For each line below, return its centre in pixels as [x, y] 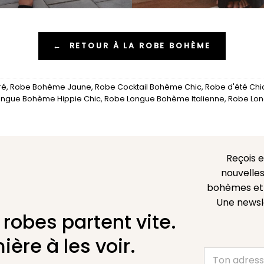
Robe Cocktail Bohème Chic [148, 87]
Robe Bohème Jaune [51, 87]
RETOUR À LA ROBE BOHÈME [140, 46]
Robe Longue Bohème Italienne [164, 99]
